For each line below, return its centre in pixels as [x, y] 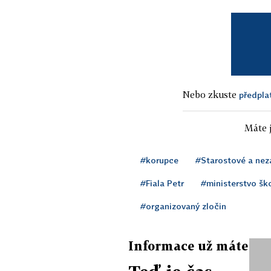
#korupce [159, 160]
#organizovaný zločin [183, 206]
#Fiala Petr [162, 183]
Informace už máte [188, 245]
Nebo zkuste [211, 94]
